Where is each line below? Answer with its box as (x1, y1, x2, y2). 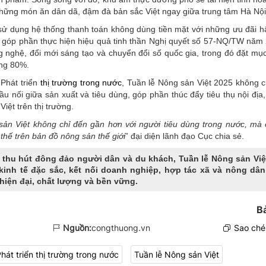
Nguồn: (62, 222, 91, 233)
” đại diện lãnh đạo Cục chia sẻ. (125, 131, 244, 141)
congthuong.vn (91, 222, 150, 233)
